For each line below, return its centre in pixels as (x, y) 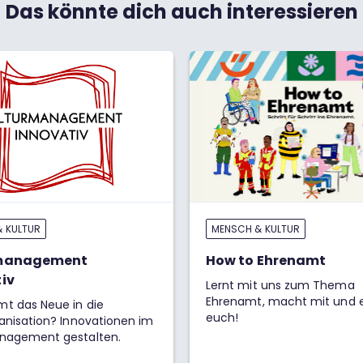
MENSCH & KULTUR (256, 229)
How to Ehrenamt (266, 261)
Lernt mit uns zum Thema (280, 285)
